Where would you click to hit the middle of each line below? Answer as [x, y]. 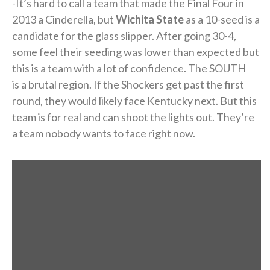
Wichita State [150, 19]
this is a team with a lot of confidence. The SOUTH [129, 68]
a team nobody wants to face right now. [104, 133]
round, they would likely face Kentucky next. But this [134, 100]
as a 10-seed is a [222, 19]
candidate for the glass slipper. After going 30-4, [124, 35]
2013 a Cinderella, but [64, 19]
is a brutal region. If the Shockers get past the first [128, 84]
